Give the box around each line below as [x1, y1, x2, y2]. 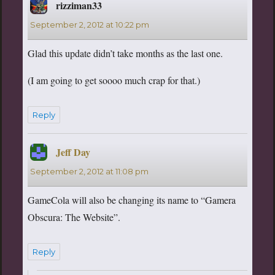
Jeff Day [55, 144, 90, 159]
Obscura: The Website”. [27, 210, 120, 223]
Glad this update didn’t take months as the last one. [27, 46, 223, 60]
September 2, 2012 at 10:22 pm [29, 19, 149, 29]
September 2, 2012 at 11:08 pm [29, 166, 149, 176]
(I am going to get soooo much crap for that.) [27, 73, 200, 87]
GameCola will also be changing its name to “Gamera [27, 193, 236, 206]
